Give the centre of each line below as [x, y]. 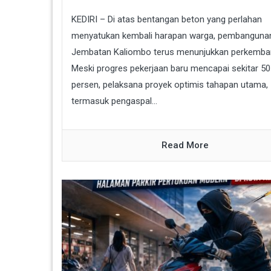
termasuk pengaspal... [114, 101]
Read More [185, 145]
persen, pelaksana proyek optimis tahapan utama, [170, 85]
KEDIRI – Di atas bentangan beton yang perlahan [167, 20]
